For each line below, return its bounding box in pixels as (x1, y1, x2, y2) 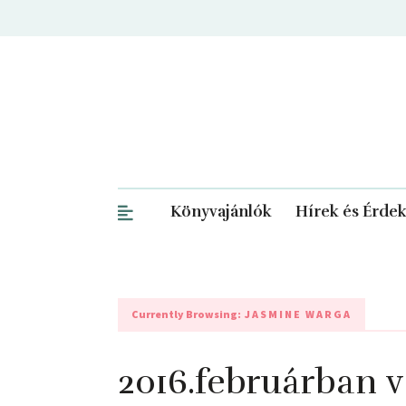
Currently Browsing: (131, 307, 241, 321)
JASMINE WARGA (241, 307, 352, 321)
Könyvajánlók (169, 202, 272, 221)
